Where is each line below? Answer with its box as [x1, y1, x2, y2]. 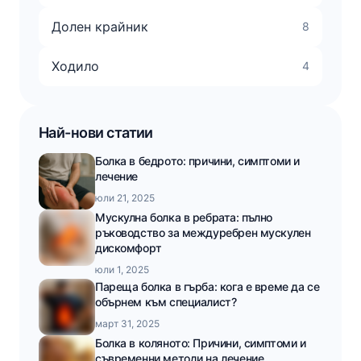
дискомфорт [95, 240, 162, 255]
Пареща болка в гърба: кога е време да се [95, 279, 320, 293]
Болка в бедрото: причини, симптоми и [95, 153, 300, 168]
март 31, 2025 [95, 317, 160, 330]
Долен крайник [52, 18, 148, 35]
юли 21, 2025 [95, 191, 155, 204]
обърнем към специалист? [95, 294, 237, 309]
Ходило [52, 57, 99, 74]
